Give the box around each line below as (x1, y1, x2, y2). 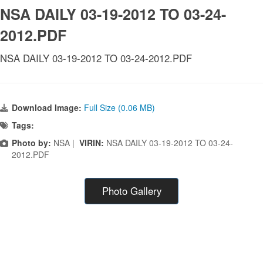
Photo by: (12, 137, 51, 149)
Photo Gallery (102, 184, 161, 198)
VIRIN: (79, 137, 106, 149)
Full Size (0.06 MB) (84, 102, 155, 114)
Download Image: (12, 102, 84, 114)
